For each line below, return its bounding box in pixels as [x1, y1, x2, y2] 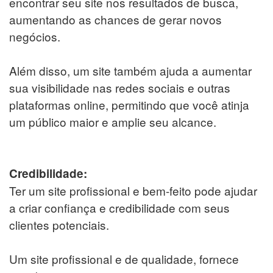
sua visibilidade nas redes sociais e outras [9, 79, 230, 96]
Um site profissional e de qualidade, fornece [9, 250, 239, 267]
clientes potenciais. [9, 216, 109, 233]
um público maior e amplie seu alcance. [9, 113, 216, 130]
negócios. [9, 27, 60, 44]
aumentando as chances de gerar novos [9, 10, 222, 27]
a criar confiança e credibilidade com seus [9, 199, 230, 216]
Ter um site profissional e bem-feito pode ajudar [9, 182, 257, 199]
